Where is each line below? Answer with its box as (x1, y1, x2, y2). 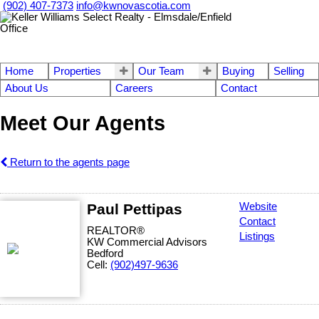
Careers (115, 83, 154, 94)
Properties (53, 66, 101, 77)
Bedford (87, 247, 123, 259)
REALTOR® (87, 224, 145, 236)
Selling (273, 66, 305, 77)
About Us (5, 83, 48, 94)
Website (239, 200, 277, 212)
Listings (239, 230, 275, 242)
